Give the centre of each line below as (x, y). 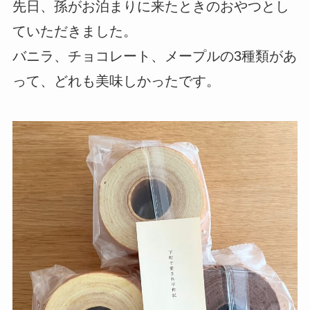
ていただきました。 (74, 31)
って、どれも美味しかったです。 (116, 81)
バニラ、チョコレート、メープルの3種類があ (154, 56)
